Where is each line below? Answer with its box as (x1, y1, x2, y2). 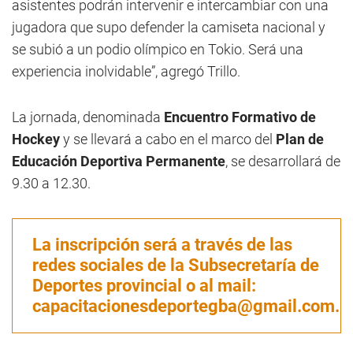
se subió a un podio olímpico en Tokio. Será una (12, 41, 303, 58)
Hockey (12, 131, 60, 147)
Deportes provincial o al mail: (32, 276, 256, 295)
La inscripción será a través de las (32, 235, 292, 255)
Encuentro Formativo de (164, 109, 316, 125)
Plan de (276, 131, 324, 147)
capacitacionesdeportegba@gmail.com (32, 296, 335, 316)
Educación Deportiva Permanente (12, 153, 225, 169)
